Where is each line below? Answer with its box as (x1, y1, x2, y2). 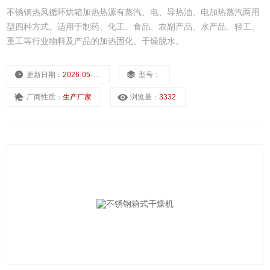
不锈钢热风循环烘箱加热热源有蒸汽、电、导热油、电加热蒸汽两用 (7, 7, 260, 17)
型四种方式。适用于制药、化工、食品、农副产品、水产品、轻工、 (7, 22, 260, 32)
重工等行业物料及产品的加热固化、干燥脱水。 (7, 36, 184, 46)
